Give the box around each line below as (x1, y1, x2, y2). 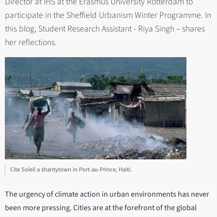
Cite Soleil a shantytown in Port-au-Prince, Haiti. (10, 165, 132, 174)
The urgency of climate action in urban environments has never (5, 189, 209, 200)
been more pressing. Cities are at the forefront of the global (5, 202, 197, 214)
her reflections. (5, 36, 57, 48)
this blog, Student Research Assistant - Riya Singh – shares (5, 22, 205, 35)
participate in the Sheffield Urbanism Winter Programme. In (5, 9, 211, 21)
